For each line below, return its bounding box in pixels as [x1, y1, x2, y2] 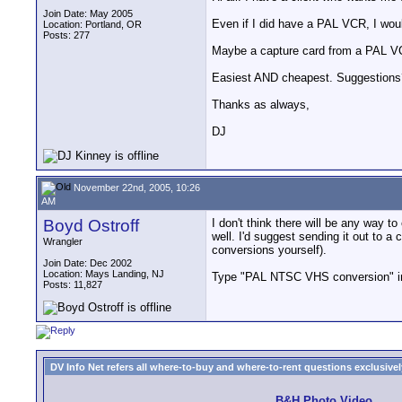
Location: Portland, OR [43, 19, 142, 30]
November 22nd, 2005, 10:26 [71, 181, 200, 193]
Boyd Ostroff [43, 216, 139, 235]
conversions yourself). [212, 243, 327, 257]
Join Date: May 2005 [43, 8, 133, 19]
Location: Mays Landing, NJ [43, 268, 164, 279]
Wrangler [43, 236, 83, 247]
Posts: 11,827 [43, 279, 102, 290]
